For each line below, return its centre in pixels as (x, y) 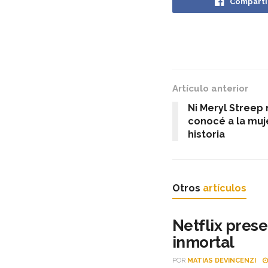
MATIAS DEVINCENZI (222, 261)
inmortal (203, 243)
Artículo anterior (210, 89)
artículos (225, 188)
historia (206, 135)
